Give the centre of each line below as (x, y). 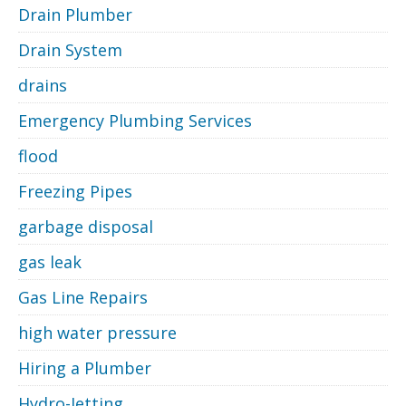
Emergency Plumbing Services (135, 120)
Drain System (70, 49)
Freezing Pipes (75, 191)
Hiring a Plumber (85, 367)
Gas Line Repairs (83, 297)
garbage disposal (86, 226)
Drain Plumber (75, 14)
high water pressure (97, 332)
